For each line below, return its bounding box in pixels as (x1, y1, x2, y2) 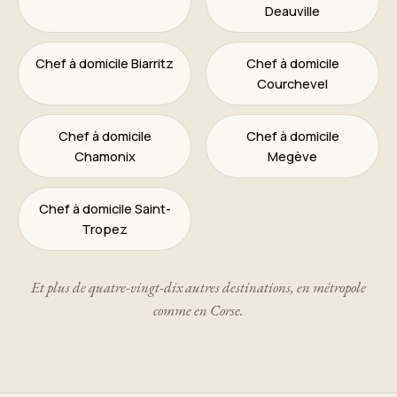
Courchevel (257, 74, 328, 92)
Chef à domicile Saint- (38, 198, 171, 217)
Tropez (82, 219, 128, 237)
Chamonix (74, 146, 136, 165)
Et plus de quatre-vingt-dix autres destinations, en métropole (31, 276, 366, 297)
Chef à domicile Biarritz (35, 53, 174, 72)
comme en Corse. (153, 300, 244, 320)
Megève (268, 146, 317, 165)
